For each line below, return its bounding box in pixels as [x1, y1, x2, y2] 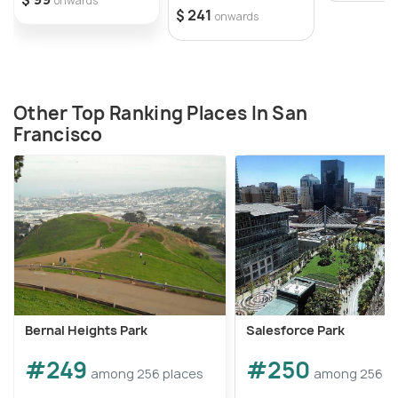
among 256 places [91, 364, 203, 382]
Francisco [13, 122, 103, 147]
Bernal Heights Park [25, 321, 147, 338]
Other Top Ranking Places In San [13, 100, 308, 125]
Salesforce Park [246, 321, 345, 338]
